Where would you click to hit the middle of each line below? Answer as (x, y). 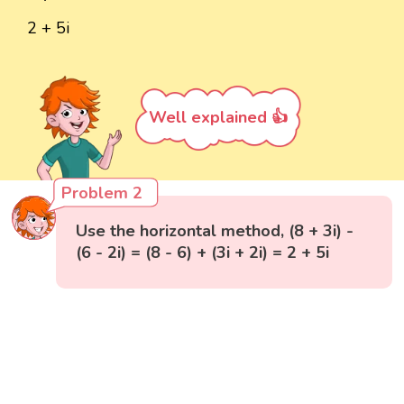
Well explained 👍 (218, 117)
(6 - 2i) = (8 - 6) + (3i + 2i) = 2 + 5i (203, 253)
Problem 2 (102, 193)
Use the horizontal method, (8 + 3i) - (215, 231)
